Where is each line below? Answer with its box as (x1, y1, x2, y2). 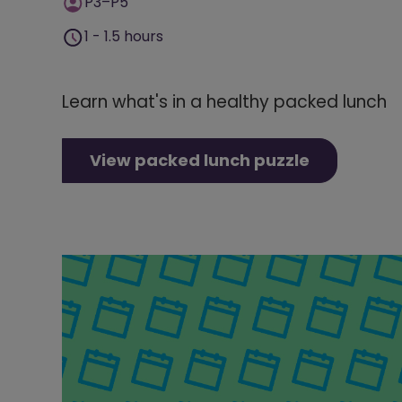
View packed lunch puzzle (90, 149, 310, 172)
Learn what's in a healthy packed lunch (62, 90, 387, 115)
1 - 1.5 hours (84, 26, 163, 48)
